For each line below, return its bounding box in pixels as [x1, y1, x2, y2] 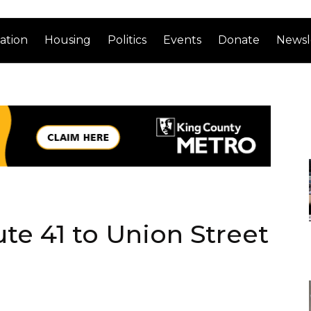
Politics [108, 33, 147, 47]
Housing [44, 33, 92, 47]
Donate [218, 33, 260, 47]
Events [163, 33, 202, 47]
